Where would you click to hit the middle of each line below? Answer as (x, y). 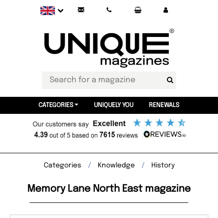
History (163, 165)
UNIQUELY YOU (113, 105)
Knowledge (116, 165)
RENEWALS (164, 105)
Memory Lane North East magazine (109, 189)
